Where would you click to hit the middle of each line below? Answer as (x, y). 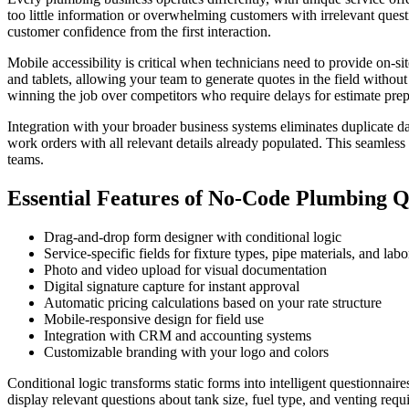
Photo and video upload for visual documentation (185, 270)
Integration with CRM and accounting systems (178, 336)
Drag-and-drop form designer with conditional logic (193, 237)
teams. (26, 160)
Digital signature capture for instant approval (172, 287)
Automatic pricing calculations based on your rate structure (213, 303)
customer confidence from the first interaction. (139, 32)
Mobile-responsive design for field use (154, 320)
